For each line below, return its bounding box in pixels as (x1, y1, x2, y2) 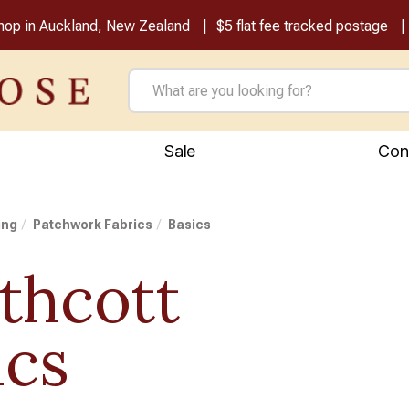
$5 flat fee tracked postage (215, 17, 388, 35)
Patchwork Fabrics (33, 217, 153, 232)
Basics (168, 217, 212, 232)
